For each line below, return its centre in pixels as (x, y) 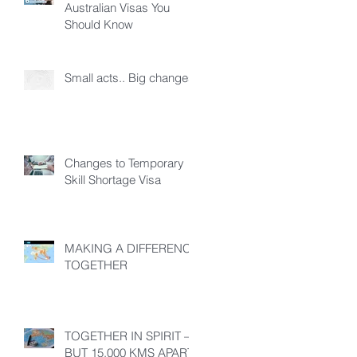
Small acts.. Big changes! (131, 77)
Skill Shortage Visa (113, 179)
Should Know (99, 24)
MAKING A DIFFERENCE (131, 248)
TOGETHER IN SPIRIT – (127, 335)
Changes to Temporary (124, 163)
